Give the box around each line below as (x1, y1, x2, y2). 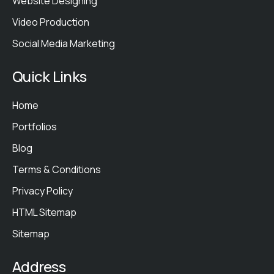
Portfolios (12, 120, 57, 133)
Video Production (12, 15, 89, 29)
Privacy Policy (12, 184, 73, 198)
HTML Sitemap (12, 206, 76, 219)
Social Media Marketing (12, 37, 115, 50)
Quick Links (12, 66, 87, 86)
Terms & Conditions (12, 163, 101, 176)
